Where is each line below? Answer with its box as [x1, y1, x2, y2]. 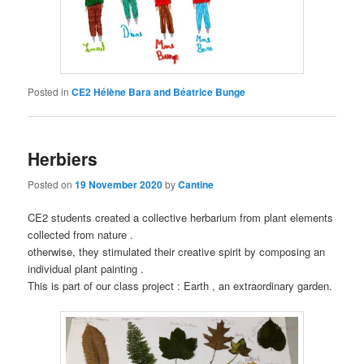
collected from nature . [28, 226, 134, 242]
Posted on [28, 176, 76, 191]
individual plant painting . [28, 260, 145, 276]
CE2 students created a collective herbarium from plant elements [28, 209, 334, 225]
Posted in [28, 84, 70, 99]
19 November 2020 [75, 176, 163, 192]
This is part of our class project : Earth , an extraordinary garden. [28, 277, 333, 293]
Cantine [178, 176, 214, 192]
